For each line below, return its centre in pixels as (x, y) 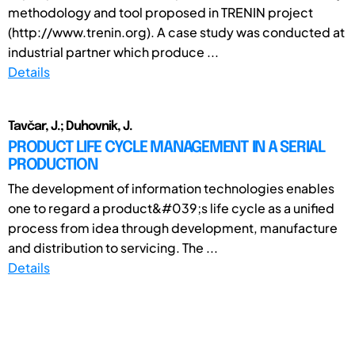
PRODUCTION (53, 165)
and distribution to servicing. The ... (113, 247)
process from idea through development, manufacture (173, 227)
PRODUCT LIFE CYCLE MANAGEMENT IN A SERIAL (166, 147)
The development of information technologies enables (171, 188)
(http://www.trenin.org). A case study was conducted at (176, 32)
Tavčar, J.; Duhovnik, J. (70, 126)
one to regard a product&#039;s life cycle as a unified (171, 208)
